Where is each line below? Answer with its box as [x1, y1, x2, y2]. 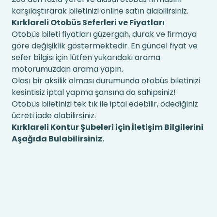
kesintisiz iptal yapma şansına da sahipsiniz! [12, 87, 176, 98]
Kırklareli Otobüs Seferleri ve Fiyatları [12, 17, 165, 28]
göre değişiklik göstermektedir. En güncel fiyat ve [12, 40, 198, 51]
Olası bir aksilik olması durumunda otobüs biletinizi [12, 75, 200, 86]
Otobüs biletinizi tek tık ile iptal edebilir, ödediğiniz [12, 98, 198, 109]
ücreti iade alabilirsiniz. [12, 110, 96, 121]
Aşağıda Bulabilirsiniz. [12, 133, 104, 144]
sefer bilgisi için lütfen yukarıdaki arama [12, 52, 160, 63]
